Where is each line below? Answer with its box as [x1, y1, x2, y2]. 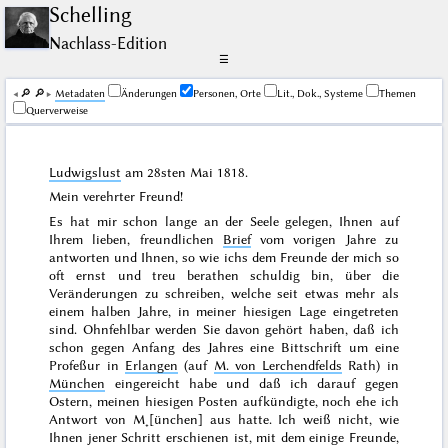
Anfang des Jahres [131, 338, 244, 355]
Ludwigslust [49, 164, 122, 181]
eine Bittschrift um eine [243, 338, 399, 355]
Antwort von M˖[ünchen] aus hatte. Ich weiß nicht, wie [49, 410, 399, 427]
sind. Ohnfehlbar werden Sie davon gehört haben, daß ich [49, 320, 399, 337]
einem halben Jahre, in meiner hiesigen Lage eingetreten [49, 302, 399, 319]
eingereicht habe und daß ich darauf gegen [105, 374, 399, 391]
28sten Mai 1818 [147, 164, 246, 181]
